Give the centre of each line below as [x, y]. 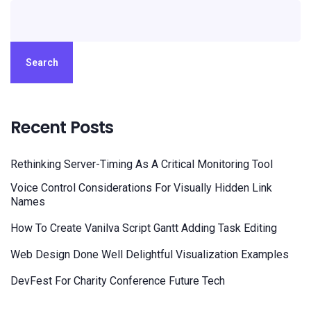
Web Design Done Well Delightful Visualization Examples [150, 254]
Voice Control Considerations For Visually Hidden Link [141, 188]
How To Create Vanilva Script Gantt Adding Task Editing [144, 228]
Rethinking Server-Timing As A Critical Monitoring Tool [142, 164]
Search [42, 62]
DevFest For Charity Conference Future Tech [118, 281]
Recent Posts [62, 127]
